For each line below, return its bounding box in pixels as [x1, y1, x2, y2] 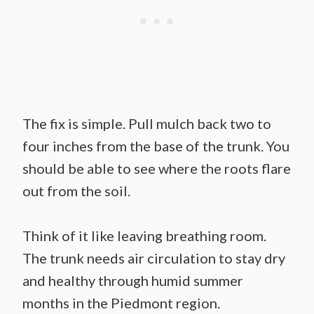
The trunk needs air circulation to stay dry [22, 250, 285, 267]
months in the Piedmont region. [22, 294, 220, 312]
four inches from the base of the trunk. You [22, 137, 289, 155]
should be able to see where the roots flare [22, 160, 291, 177]
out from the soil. [22, 182, 130, 200]
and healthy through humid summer [22, 272, 243, 289]
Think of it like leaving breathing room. [22, 227, 266, 245]
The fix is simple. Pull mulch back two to [22, 115, 271, 132]
